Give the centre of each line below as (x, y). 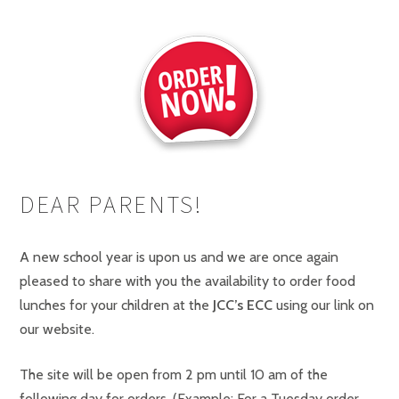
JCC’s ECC (243, 305)
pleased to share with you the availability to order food (187, 281)
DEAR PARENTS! (111, 204)
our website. (57, 329)
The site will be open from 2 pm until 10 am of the (174, 375)
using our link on (323, 305)
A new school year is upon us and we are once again (179, 257)
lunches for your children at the (116, 305)
